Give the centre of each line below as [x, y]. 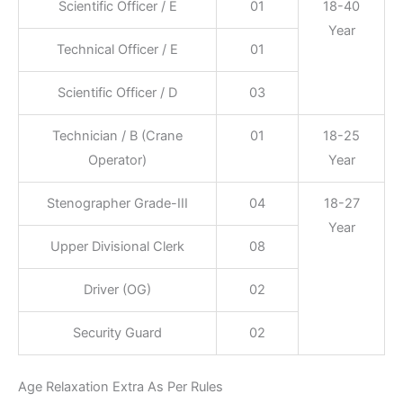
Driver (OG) [117, 289]
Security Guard [117, 332]
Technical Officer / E [117, 49]
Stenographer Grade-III [117, 203]
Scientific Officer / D [117, 92]
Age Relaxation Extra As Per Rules [121, 386]
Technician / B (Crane [117, 135]
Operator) [117, 160]
